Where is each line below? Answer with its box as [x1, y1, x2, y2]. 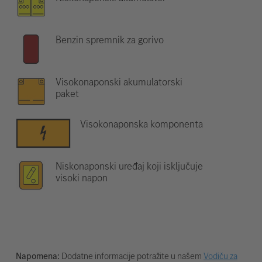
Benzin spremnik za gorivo [55, 32, 164, 47]
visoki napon [55, 170, 108, 185]
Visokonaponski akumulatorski [55, 74, 182, 89]
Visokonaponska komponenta [80, 116, 204, 131]
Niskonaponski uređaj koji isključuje [55, 158, 203, 173]
